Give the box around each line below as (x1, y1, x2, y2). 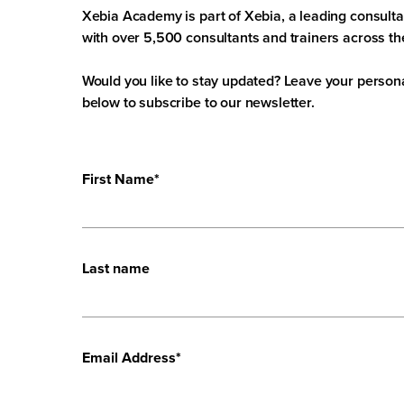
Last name (81, 258, 150, 279)
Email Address (81, 347, 176, 368)
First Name (81, 169, 154, 189)
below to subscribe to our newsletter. (81, 92, 315, 113)
